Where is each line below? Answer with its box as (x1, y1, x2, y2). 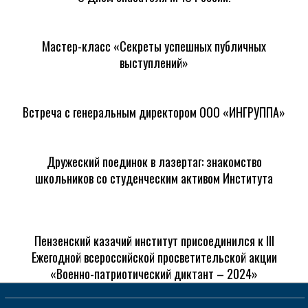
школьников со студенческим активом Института (35, 169, 273, 188)
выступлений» (120, 54, 188, 72)
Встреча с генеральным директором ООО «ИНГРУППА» (23, 103, 285, 122)
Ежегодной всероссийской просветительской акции (31, 248, 277, 267)
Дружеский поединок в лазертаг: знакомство (46, 153, 262, 171)
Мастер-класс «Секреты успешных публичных (42, 37, 266, 56)
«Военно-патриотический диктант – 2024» (50, 265, 258, 283)
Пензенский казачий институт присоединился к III (34, 232, 274, 250)
